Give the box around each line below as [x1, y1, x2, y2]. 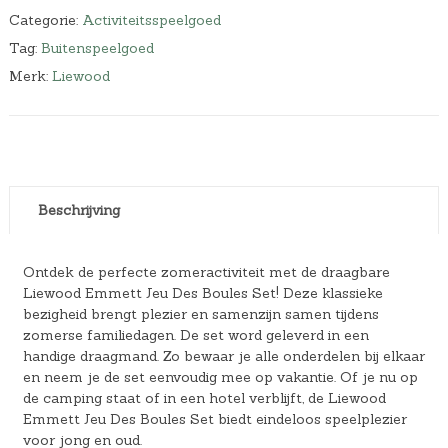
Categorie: [8, 10, 82, 29]
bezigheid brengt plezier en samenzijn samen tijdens [22, 304, 379, 323]
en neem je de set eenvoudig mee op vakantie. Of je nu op [22, 367, 418, 386]
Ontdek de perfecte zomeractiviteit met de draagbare [22, 262, 390, 281]
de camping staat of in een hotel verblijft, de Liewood [22, 388, 386, 407]
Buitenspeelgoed [40, 38, 154, 57]
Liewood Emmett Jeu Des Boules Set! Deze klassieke [22, 283, 383, 302]
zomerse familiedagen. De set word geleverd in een [22, 325, 369, 344]
